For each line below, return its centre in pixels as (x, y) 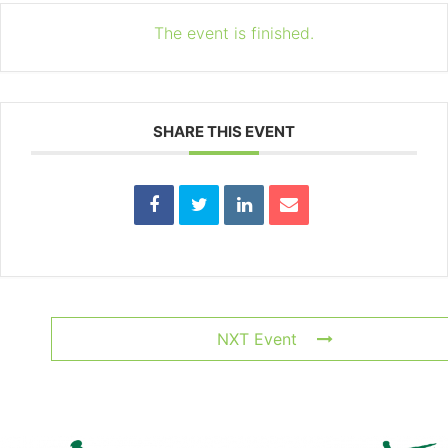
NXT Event (257, 338)
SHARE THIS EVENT (224, 132)
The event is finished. (234, 33)
